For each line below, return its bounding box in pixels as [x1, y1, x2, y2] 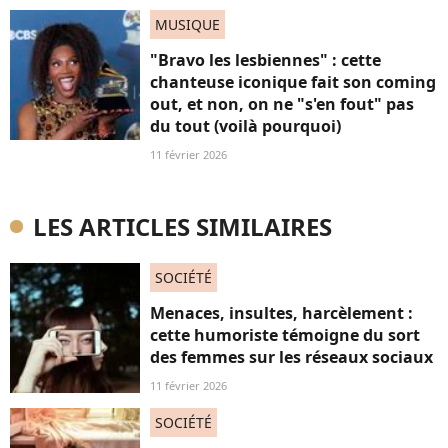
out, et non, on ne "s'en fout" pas [150, 93, 414, 116]
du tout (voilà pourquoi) [150, 115, 341, 138]
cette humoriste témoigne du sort [150, 324, 420, 347]
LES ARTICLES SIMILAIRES [33, 210, 332, 244]
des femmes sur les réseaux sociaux [150, 346, 433, 369]
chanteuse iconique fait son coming [150, 71, 436, 94]
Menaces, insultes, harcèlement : [150, 302, 413, 325]
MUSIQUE [155, 15, 220, 35]
